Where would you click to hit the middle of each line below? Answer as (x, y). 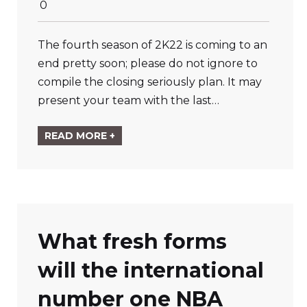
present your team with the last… (128, 100)
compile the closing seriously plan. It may (150, 82)
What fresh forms (132, 242)
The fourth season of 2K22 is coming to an (152, 45)
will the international (151, 270)
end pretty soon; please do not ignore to (148, 63)
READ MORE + (80, 136)
